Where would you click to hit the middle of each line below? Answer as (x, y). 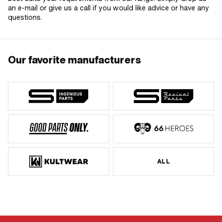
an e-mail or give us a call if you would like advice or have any (109, 8)
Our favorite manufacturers (75, 60)
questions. (25, 17)
